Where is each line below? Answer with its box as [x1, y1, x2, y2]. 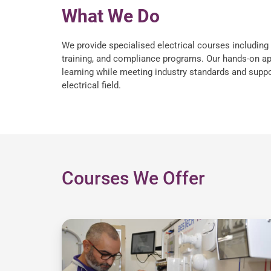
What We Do [62, 5, 160, 27]
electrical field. [62, 80, 121, 91]
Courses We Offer [62, 168, 205, 189]
